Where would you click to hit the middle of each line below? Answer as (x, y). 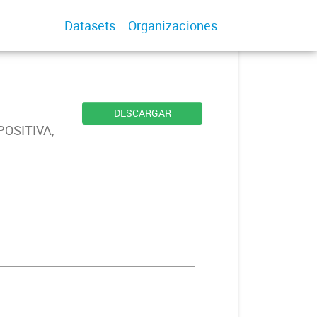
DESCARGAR (142, 113)
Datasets (90, 25)
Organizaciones (173, 25)
